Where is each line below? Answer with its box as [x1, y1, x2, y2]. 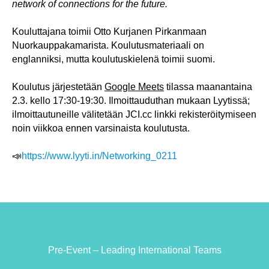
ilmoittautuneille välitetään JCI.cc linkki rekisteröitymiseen [12, 109, 256, 119]
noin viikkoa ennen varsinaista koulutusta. [12, 123, 190, 133]
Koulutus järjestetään [12, 82, 104, 92]
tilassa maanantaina [164, 82, 252, 92]
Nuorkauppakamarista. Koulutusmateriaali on [12, 40, 204, 50]
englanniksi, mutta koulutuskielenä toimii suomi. [12, 54, 215, 64]
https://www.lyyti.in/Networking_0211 [22, 151, 177, 161]
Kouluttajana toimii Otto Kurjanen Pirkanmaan [12, 26, 207, 37]
